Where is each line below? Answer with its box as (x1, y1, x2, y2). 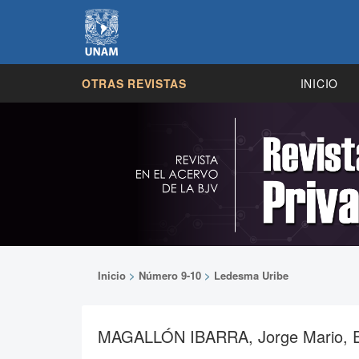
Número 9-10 (139, 267, 201, 283)
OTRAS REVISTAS (82, 75, 187, 91)
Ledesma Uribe (214, 267, 288, 283)
